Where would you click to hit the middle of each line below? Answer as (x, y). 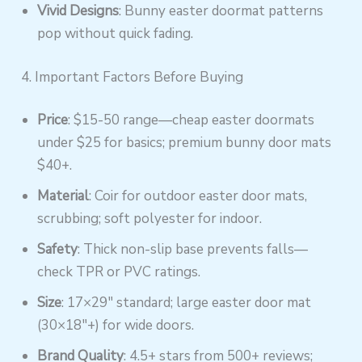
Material (63, 196)
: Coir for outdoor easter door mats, (198, 196)
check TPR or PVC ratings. (119, 272)
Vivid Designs (78, 11)
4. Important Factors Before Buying (133, 77)
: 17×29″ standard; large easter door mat (187, 303)
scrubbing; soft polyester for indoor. (150, 219)
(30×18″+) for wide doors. (116, 325)
